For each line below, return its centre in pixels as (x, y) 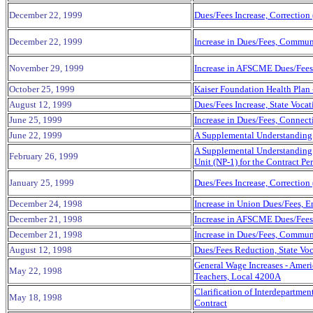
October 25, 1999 (42, 89)
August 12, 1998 (41, 250)
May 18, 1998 (36, 297)
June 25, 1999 (36, 120)
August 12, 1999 (41, 104)
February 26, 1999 (44, 156)
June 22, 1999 (36, 135)
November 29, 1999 (46, 68)
